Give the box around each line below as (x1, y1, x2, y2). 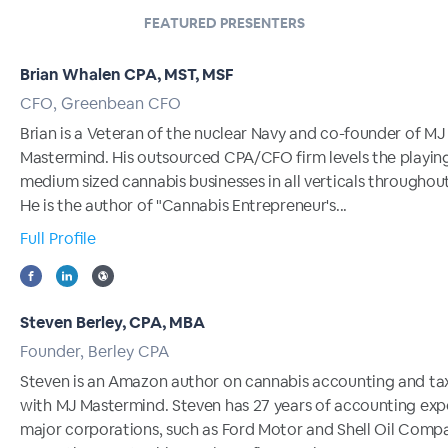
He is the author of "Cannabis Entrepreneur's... (20, 195, 347, 216)
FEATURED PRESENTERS (143, 14, 305, 32)
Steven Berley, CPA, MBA (20, 312, 205, 333)
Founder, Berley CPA (20, 341, 169, 362)
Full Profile (20, 228, 96, 249)
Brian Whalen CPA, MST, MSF (20, 64, 234, 85)
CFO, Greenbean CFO (20, 93, 181, 114)
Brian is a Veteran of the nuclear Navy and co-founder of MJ (20, 123, 445, 144)
